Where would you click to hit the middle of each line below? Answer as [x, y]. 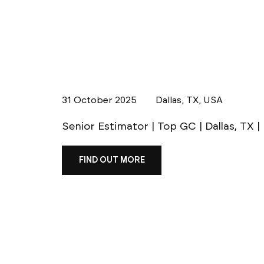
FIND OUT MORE [112, 160]
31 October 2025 [99, 100]
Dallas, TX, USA [189, 100]
